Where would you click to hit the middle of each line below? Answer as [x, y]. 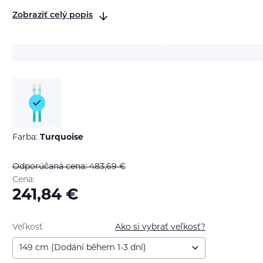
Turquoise [62, 137]
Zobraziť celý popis [53, 16]
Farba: [26, 137]
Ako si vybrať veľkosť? [160, 227]
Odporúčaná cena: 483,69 [66, 167]
